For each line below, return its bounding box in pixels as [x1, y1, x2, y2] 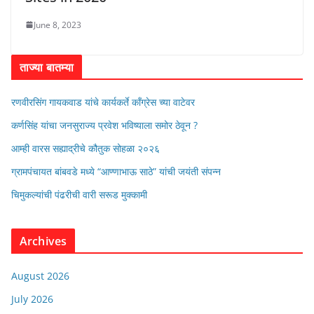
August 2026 [11, 268, 69, 282]
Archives [20, 233, 67, 249]
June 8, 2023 [34, 18, 81, 31]
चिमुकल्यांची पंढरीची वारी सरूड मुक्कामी [11, 187, 147, 201]
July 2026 [11, 292, 53, 306]
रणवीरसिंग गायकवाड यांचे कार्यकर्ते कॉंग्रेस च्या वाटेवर [11, 95, 195, 109]
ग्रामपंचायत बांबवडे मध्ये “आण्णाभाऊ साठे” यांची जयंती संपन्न [11, 164, 221, 178]
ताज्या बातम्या [20, 59, 74, 75]
